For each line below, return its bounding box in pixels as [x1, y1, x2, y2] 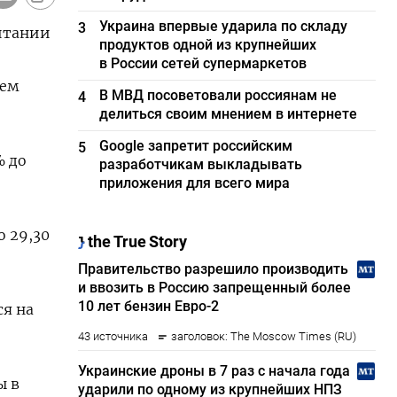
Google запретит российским [99, 137, 293, 154]
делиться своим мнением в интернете [99, 105, 358, 122]
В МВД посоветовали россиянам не [99, 87, 338, 104]
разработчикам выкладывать [99, 156, 303, 173]
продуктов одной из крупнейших [99, 36, 317, 53]
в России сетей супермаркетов [99, 55, 307, 72]
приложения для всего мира [99, 175, 291, 191]
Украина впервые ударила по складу [99, 18, 348, 35]
